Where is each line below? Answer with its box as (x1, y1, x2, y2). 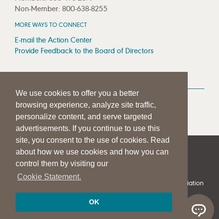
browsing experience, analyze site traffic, (16, 101, 156, 109)
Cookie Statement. (17, 173, 82, 181)
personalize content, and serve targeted (16, 112, 152, 121)
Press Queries (15, 106, 57, 115)
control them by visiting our (16, 159, 108, 168)
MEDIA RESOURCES (15, 69, 108, 82)
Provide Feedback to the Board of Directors (15, 45, 153, 55)
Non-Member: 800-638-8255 (15, 3, 108, 13)
